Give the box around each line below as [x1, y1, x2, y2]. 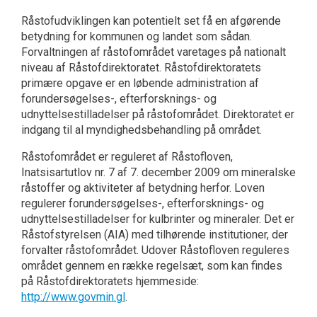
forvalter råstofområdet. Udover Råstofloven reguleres [21, 243, 289, 257]
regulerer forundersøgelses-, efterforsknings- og [21, 196, 264, 210]
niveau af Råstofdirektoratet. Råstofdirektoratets [21, 60, 261, 74]
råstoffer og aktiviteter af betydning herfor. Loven [21, 180, 265, 195]
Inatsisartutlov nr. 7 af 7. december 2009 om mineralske [21, 165, 296, 179]
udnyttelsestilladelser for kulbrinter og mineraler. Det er [21, 212, 294, 226]
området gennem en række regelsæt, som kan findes [21, 258, 282, 272]
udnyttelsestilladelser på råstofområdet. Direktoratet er [21, 107, 294, 121]
